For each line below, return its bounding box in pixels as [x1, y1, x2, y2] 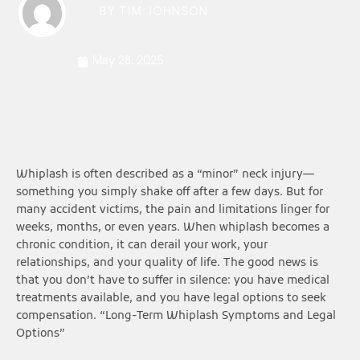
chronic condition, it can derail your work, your [16, 239, 268, 252]
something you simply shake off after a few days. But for [16, 186, 323, 199]
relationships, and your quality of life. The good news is [16, 256, 318, 270]
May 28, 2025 [92, 55, 164, 67]
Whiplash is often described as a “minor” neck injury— [16, 168, 314, 182]
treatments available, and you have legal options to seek [16, 292, 326, 305]
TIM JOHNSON [116, 7, 210, 18]
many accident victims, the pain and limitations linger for [16, 203, 329, 217]
